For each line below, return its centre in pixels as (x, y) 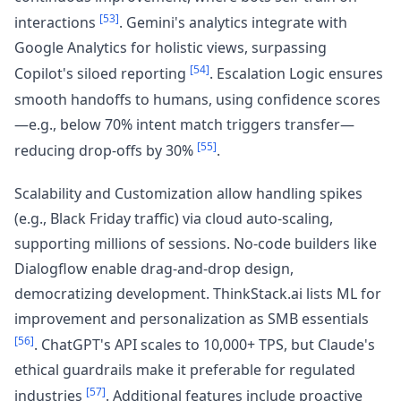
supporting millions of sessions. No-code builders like (196, 243)
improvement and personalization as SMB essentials (192, 318)
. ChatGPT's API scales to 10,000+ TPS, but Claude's (205, 345)
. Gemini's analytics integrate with (233, 23)
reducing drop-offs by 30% (106, 150)
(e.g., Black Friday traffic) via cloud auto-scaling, (174, 218)
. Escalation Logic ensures (296, 74)
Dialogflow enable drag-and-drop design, (154, 268)
